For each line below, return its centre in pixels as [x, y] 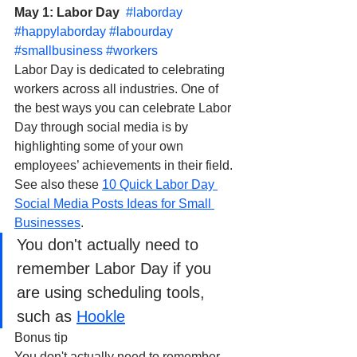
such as [47, 317]
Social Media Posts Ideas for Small [114, 204]
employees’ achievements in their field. [125, 166]
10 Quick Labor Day [160, 185]
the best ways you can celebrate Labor [124, 108]
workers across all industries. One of [118, 89]
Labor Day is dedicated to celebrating [121, 70]
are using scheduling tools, [113, 293]
